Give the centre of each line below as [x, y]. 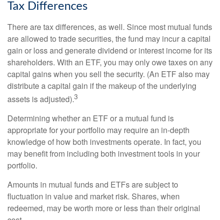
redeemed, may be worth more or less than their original [104, 208]
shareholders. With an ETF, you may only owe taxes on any [110, 62]
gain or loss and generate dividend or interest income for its [110, 50]
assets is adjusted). [41, 99]
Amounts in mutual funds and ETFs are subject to [93, 184]
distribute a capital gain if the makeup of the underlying [102, 85]
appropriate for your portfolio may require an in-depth [98, 130]
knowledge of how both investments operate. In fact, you [104, 141]
